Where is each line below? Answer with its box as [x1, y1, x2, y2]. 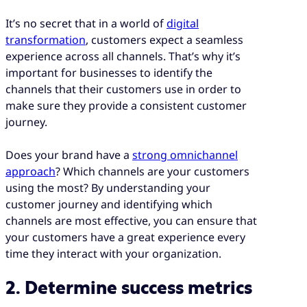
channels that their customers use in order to [5, 81, 241, 97]
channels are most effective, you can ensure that [5, 212, 257, 228]
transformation [5, 32, 86, 47]
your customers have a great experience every [5, 229, 245, 245]
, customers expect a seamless [86, 32, 243, 47]
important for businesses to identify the [5, 64, 212, 80]
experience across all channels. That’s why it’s [5, 48, 241, 64]
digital [167, 15, 199, 31]
